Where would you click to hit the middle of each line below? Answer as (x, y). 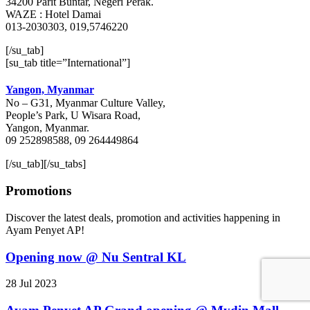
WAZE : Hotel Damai (53, 15)
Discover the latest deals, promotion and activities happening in (143, 217)
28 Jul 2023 (31, 284)
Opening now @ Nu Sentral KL (96, 257)
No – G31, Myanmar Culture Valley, (85, 103)
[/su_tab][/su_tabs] (46, 164)
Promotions (38, 191)
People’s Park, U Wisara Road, (73, 116)
